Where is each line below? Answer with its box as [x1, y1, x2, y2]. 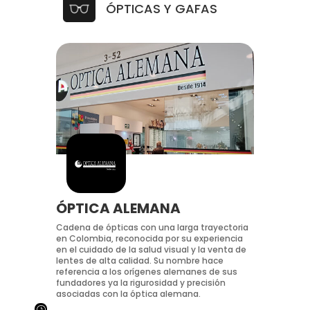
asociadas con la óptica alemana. [55, 288, 201, 300]
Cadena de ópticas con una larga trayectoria [55, 221, 248, 234]
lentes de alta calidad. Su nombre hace [55, 255, 224, 267]
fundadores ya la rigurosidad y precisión [55, 277, 226, 289]
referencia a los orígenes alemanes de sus [55, 266, 237, 278]
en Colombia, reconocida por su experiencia [55, 232, 243, 245]
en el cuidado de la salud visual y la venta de [55, 244, 246, 256]
